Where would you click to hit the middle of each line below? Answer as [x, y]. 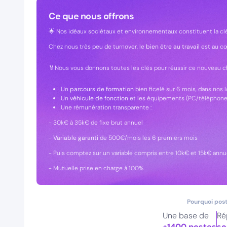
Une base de [186, 216]
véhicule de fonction [99, 98]
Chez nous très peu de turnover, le [97, 47]
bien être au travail [174, 47]
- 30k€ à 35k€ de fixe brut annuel [96, 123]
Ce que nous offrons [91, 16]
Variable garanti [77, 138]
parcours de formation [101, 89]
